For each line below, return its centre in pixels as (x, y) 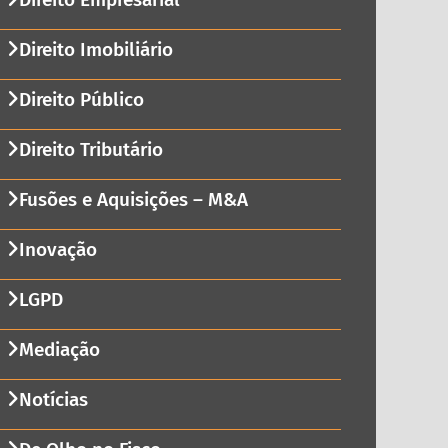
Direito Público (81, 100)
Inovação (57, 250)
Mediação (59, 350)
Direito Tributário (90, 150)
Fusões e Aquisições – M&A (133, 200)
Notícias (53, 400)
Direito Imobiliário (95, 50)
